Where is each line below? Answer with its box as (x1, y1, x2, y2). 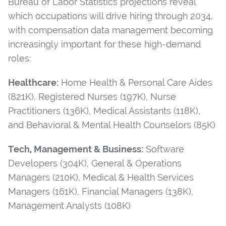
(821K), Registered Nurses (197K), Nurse (8, 91, 176, 102)
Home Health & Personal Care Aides (59, 77, 212, 88)
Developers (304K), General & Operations (8, 157, 182, 168)
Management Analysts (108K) (8, 200, 131, 211)
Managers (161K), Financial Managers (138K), (8, 186, 193, 197)
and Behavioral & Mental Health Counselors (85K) (8, 119, 215, 130)
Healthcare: (8, 77, 59, 88)
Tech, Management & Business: (8, 143, 143, 154)
